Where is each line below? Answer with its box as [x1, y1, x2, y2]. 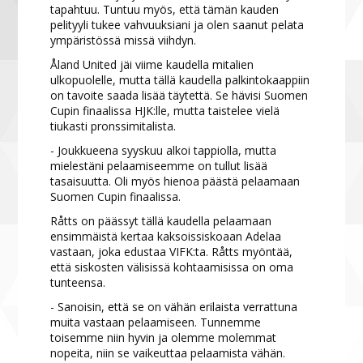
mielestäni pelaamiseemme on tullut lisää [50, 158, 268, 173]
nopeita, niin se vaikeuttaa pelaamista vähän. [50, 345, 286, 361]
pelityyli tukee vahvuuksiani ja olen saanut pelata [50, 17, 305, 32]
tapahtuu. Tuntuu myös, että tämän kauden [50, 2, 280, 17]
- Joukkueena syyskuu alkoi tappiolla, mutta [50, 143, 277, 158]
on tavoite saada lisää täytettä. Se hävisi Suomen [50, 88, 309, 103]
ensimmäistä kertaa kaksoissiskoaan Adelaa [50, 228, 282, 244]
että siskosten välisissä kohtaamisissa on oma [50, 259, 294, 275]
